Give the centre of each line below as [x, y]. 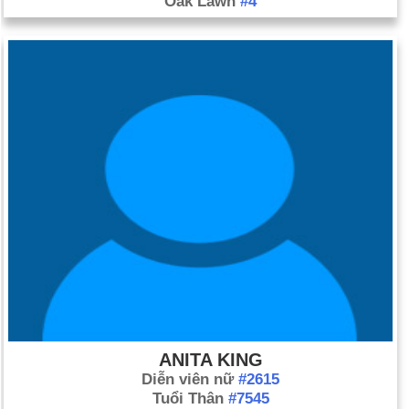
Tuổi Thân [190, 399]
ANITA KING [210, 360]
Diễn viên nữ [190, 379]
